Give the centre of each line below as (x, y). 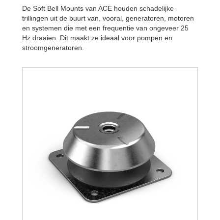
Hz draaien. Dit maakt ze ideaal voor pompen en (97, 38)
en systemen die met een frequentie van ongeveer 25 (105, 28)
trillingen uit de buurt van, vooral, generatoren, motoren (108, 18)
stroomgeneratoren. (53, 47)
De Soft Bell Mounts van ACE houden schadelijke (98, 8)
